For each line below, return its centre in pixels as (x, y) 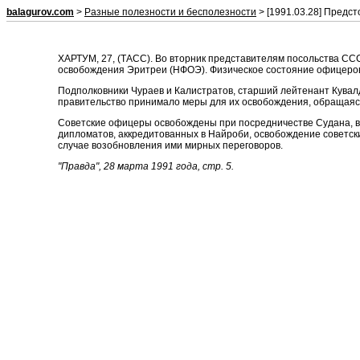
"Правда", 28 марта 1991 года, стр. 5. (146, 166)
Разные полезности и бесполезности (170, 12)
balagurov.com (40, 12)
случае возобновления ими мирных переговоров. (170, 145)
